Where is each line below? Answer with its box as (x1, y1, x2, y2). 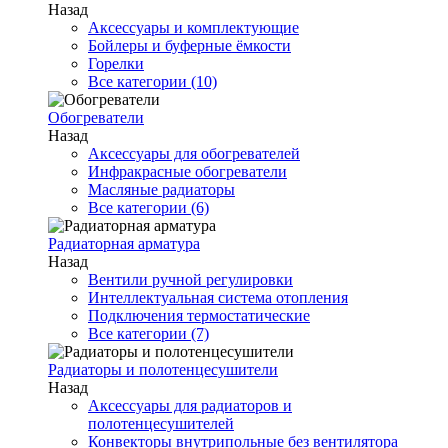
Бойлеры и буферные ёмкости (88, 37, 291, 54)
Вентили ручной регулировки (88, 271, 293, 288)
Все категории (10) (88, 73, 217, 90)
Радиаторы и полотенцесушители (48, 361, 278, 378)
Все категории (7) (88, 325, 209, 342)
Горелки (88, 55, 144, 72)
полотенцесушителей (88, 415, 234, 432)
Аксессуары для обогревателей (88, 145, 300, 162)
